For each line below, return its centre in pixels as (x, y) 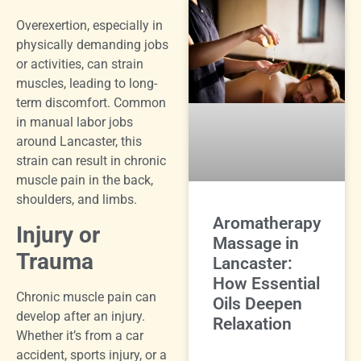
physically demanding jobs (92, 45)
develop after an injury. (81, 316)
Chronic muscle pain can (86, 297)
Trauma (55, 261)
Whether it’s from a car (80, 335)
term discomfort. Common (91, 103)
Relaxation (252, 324)
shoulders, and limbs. (77, 200)
